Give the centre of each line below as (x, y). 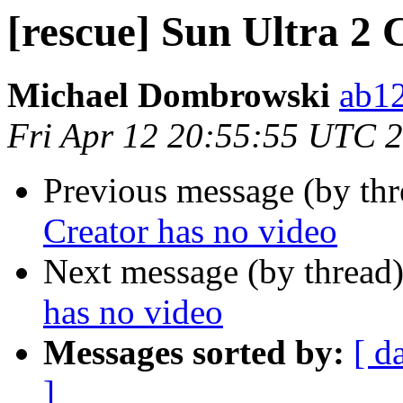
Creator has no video (190, 231)
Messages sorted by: (194, 353)
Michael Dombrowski (169, 95)
